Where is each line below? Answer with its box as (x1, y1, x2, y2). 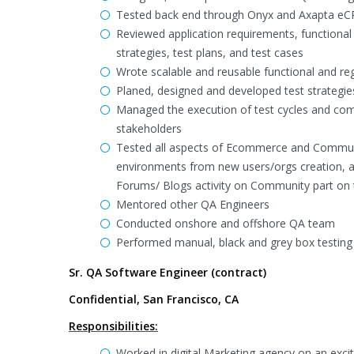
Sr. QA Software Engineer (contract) (69, 265, 266, 280)
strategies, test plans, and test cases (116, 45, 303, 60)
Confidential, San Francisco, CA (69, 292, 239, 307)
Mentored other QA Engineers (116, 197, 269, 212)
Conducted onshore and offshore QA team (116, 216, 335, 231)
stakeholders (116, 121, 182, 136)
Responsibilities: (69, 318, 158, 333)
